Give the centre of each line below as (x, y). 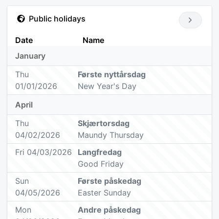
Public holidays (57, 19)
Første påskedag (110, 181)
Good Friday (101, 164)
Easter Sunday (105, 193)
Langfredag (100, 152)
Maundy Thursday (111, 135)
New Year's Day (107, 86)
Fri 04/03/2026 (44, 152)
